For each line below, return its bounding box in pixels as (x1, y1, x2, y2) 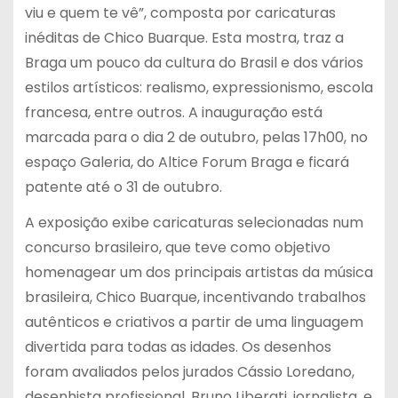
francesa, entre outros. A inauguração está (24, 101, 322, 123)
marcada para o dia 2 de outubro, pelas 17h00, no (24, 126, 368, 147)
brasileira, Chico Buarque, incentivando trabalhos (24, 287, 366, 308)
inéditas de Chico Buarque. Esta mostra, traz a (24, 27, 344, 48)
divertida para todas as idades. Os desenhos (24, 337, 331, 358)
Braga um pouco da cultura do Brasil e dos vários (24, 52, 363, 73)
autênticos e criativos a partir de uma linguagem (24, 312, 363, 333)
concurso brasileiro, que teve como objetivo (24, 237, 330, 259)
